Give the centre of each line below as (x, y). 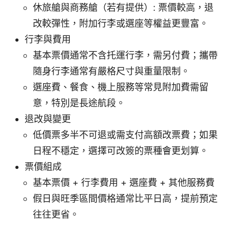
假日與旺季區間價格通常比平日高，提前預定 (125, 199)
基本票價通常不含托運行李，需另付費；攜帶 (125, 55)
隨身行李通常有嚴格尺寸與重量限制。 (111, 71)
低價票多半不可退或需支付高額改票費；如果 (125, 135)
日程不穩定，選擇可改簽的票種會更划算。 (121, 151)
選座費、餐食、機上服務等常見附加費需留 (121, 87)
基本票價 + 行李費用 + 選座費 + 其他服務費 (124, 183)
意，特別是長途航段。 (79, 103)
